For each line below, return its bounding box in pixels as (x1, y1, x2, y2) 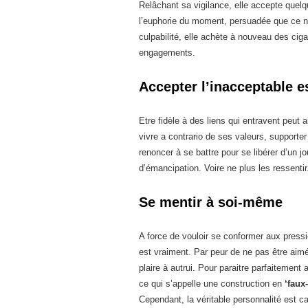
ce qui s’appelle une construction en (139, 278, 285, 289)
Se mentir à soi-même (139, 195, 283, 210)
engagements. (139, 47, 195, 58)
